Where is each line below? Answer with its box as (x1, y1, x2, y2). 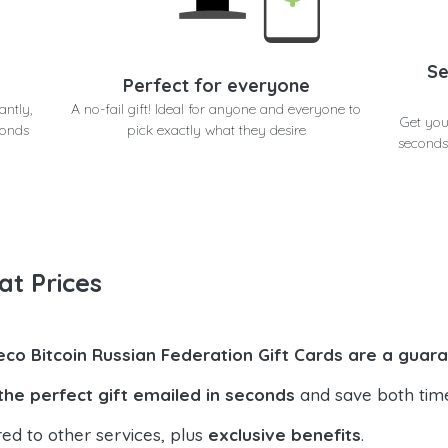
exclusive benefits (208, 424, 361, 446)
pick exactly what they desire (126, 120, 306, 139)
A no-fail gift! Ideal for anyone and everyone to (71, 99, 362, 118)
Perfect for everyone (122, 73, 310, 97)
